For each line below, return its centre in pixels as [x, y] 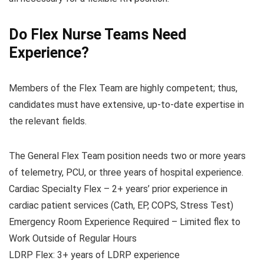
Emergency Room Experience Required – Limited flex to [125, 222]
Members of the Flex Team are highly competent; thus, [123, 88]
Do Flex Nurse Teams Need [98, 35]
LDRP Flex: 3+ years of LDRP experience [94, 255]
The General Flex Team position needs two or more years [127, 156]
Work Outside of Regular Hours [73, 239]
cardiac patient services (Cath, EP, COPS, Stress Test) [121, 206]
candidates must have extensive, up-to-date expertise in [126, 105]
